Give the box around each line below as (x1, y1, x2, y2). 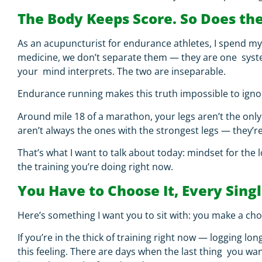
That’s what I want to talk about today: (18, 146, 187, 160)
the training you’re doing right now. (18, 160, 175, 174)
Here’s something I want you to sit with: (18, 208, 193, 222)
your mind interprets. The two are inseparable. (18, 64, 228, 78)
